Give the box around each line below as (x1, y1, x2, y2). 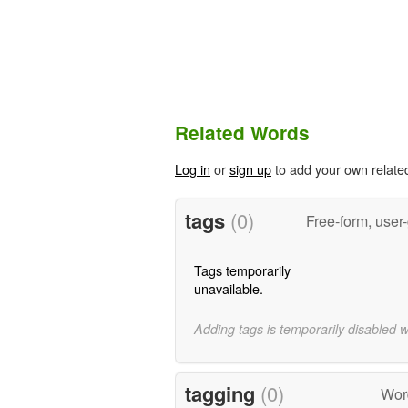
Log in (175, 159, 210, 179)
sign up (229, 159, 271, 179)
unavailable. (193, 278, 263, 298)
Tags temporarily (193, 260, 291, 280)
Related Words (175, 119, 310, 147)
